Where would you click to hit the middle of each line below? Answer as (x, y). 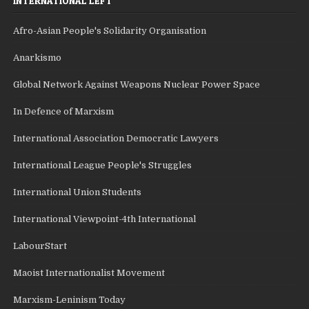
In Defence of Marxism (64, 111)
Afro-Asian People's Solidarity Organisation (110, 30)
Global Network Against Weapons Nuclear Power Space (137, 84)
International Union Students (78, 192)
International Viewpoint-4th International (105, 219)
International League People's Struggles (103, 165)
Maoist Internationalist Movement (89, 272)
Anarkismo (38, 57)
